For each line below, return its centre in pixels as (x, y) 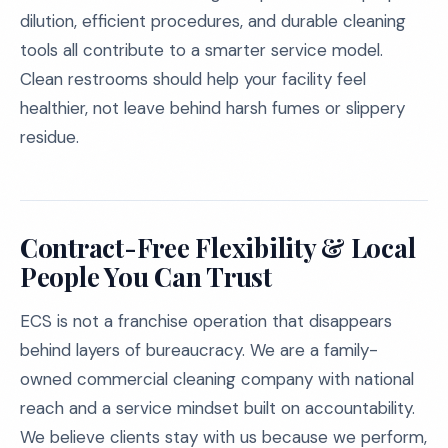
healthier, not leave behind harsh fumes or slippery (212, 108)
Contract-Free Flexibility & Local (218, 247)
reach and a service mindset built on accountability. (217, 408)
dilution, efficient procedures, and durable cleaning (213, 21)
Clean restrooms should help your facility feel (193, 79)
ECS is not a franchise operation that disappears (206, 321)
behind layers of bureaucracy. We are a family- (199, 350)
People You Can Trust (146, 276)
